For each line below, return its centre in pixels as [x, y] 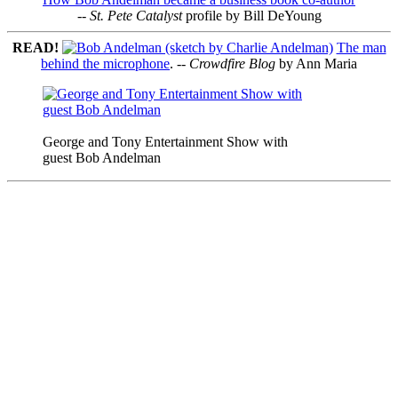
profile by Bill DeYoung [251, 16]
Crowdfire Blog [232, 64]
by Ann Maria [316, 64]
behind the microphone [105, 64]
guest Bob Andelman [102, 158]
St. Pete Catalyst [135, 16]
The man [361, 48]
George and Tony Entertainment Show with [165, 142]
